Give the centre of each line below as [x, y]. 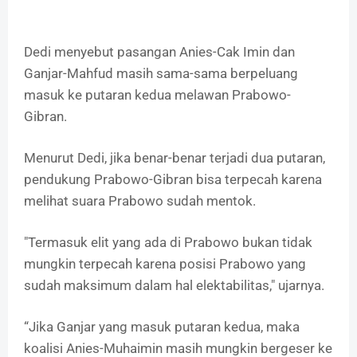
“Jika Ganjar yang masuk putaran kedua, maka [162, 327]
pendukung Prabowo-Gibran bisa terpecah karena [173, 180]
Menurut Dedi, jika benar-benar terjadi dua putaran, [175, 158]
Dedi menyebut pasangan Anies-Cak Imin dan [159, 52]
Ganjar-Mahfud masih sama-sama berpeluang [161, 74]
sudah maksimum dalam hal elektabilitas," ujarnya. [174, 286]
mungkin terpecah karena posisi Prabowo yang [165, 264]
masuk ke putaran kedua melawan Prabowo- [157, 95]
